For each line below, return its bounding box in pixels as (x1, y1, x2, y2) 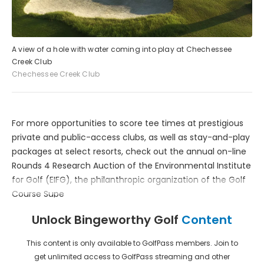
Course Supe (12, 187, 64, 200)
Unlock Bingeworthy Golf (32, 211, 181, 228)
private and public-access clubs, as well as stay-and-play (12, 131, 250, 143)
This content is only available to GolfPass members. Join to (26, 237, 238, 248)
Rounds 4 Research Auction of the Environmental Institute (12, 159, 251, 171)
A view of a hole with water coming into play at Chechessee (12, 44, 232, 54)
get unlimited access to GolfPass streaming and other (34, 251, 230, 262)
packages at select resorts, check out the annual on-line (12, 145, 246, 157)
